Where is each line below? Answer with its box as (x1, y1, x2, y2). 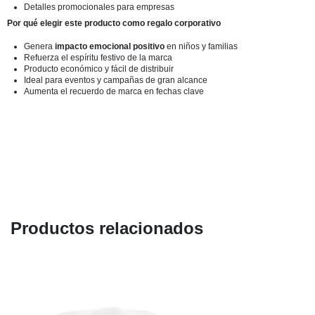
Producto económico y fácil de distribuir (24, 63, 174, 74)
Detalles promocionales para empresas (24, 1, 174, 12)
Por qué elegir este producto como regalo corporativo (7, 18, 221, 28)
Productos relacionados (11, 218, 203, 238)
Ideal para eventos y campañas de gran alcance (24, 75, 207, 85)
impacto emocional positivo (55, 41, 165, 51)
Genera (24, 41, 55, 51)
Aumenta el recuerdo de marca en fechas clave (24, 86, 204, 96)
